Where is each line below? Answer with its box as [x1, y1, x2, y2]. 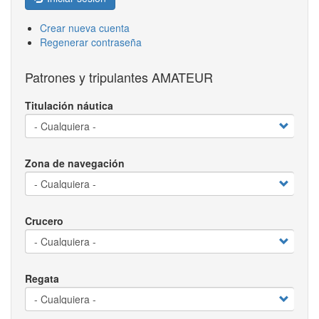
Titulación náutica [25, 98, 113, 113]
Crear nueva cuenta [40, 21, 130, 36]
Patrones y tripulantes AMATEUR [25, 68, 213, 87]
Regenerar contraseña [40, 35, 142, 50]
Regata [25, 271, 59, 286]
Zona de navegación [25, 156, 125, 171]
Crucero [25, 214, 63, 229]
